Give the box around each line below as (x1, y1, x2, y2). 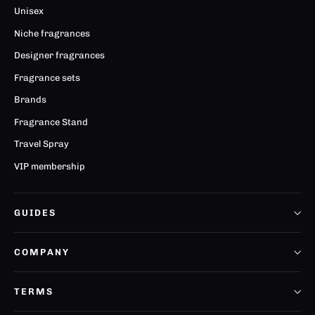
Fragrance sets (14, 72, 80, 83)
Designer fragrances (14, 50, 105, 61)
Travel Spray (14, 139, 69, 150)
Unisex (14, 6, 44, 17)
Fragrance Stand (14, 116, 88, 127)
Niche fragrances (14, 27, 90, 39)
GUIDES (14, 207, 57, 219)
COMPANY (14, 247, 70, 258)
